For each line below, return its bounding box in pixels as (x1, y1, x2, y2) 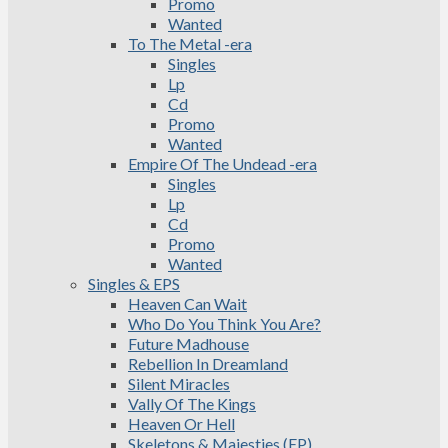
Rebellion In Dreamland (128, 354, 288, 373)
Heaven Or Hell (128, 414, 235, 433)
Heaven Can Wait (128, 294, 247, 313)
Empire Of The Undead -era (128, 154, 317, 173)
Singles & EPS (88, 274, 180, 293)
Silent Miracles (128, 374, 230, 393)
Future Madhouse (128, 334, 249, 353)
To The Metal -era (128, 34, 252, 53)
